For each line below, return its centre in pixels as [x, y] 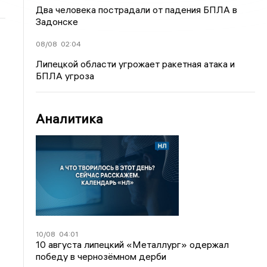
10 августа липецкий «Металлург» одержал [133, 244]
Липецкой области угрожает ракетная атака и [136, 64]
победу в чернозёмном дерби [101, 256]
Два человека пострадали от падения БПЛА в [137, 10]
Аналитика [70, 119]
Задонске [57, 21]
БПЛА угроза [65, 76]
